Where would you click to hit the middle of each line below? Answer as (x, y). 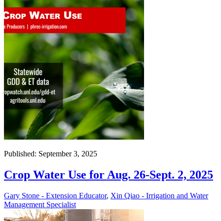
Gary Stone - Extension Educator (55, 195)
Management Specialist (40, 204)
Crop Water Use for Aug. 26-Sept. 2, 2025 (109, 174)
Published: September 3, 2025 (51, 153)
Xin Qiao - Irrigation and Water (159, 195)
